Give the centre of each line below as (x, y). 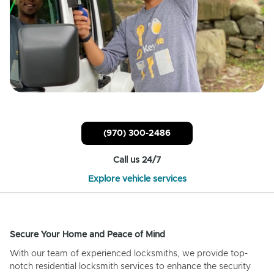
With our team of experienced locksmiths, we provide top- (129, 254)
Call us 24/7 (137, 160)
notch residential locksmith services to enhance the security (130, 266)
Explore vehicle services (137, 179)
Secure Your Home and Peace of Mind (87, 235)
